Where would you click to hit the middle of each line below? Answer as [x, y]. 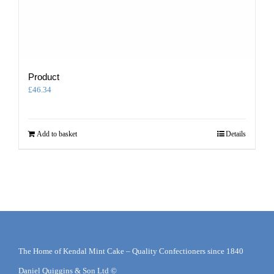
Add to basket [57, 134]
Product [44, 76]
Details [236, 134]
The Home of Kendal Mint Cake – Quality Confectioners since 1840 [131, 251]
